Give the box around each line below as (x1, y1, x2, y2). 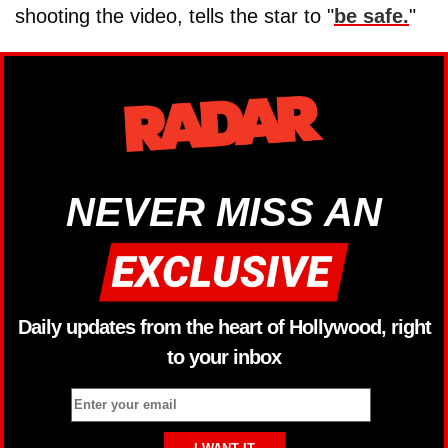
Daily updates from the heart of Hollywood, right (17, 316, 431, 339)
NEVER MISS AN (66, 189, 382, 234)
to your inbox (167, 346, 281, 369)
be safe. (334, 5, 409, 28)
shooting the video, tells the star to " (15, 5, 334, 28)
